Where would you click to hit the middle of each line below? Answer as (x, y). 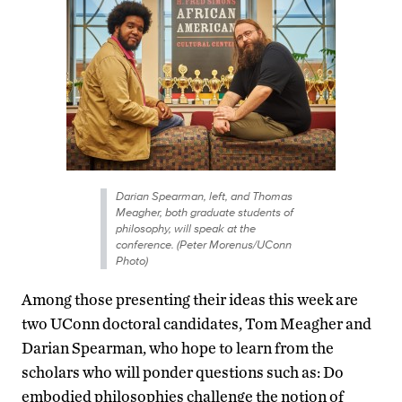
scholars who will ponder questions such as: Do (183, 371)
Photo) (131, 260)
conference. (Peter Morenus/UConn (203, 244)
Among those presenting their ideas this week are (190, 299)
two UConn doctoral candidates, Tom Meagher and (197, 323)
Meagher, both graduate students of (204, 212)
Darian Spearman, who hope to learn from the (178, 347)
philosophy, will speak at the (185, 228)
